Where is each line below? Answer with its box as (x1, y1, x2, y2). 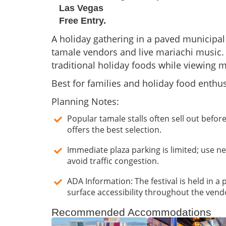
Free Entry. (59, 16, 106, 26)
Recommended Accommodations (51, 206, 211, 218)
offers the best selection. (67, 124, 161, 136)
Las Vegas (59, 3, 103, 14)
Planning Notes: (51, 95, 119, 108)
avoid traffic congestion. (67, 155, 159, 167)
